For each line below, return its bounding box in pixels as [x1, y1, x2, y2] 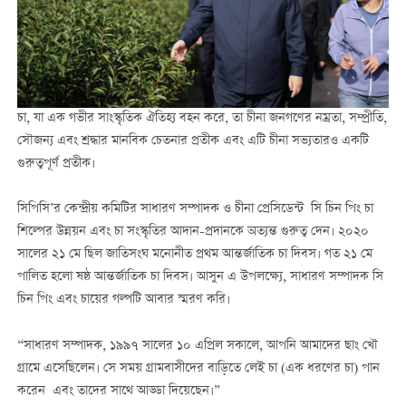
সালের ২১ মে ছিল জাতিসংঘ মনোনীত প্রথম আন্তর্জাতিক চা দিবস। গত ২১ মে [16, 245, 372, 266]
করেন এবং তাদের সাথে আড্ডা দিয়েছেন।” [16, 381, 220, 401]
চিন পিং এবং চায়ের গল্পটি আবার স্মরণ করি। [16, 290, 230, 311]
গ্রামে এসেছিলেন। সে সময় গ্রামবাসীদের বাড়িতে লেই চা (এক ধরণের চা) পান [16, 358, 380, 379]
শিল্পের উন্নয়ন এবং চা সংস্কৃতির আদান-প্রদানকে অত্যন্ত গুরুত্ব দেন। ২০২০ [16, 222, 369, 243]
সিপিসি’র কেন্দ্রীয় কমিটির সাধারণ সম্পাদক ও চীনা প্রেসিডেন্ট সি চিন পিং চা [16, 199, 373, 220]
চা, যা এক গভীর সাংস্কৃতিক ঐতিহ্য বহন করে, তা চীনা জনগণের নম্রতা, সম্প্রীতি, [16, 109, 387, 130]
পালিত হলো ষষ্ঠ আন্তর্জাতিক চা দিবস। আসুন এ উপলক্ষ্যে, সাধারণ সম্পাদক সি [16, 267, 383, 288]
